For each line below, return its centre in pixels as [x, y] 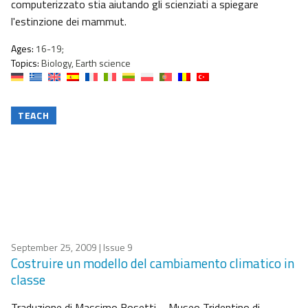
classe [28, 280]
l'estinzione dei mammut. [69, 22]
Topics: [25, 63]
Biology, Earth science [85, 63]
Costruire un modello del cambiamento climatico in [153, 263]
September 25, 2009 [54, 247]
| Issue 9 [115, 247]
